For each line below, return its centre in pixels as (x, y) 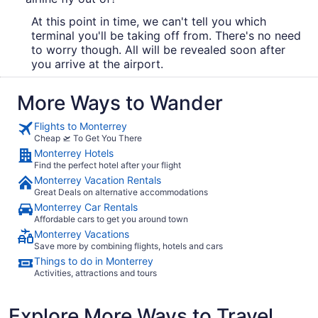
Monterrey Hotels (74, 153)
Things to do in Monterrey (94, 261)
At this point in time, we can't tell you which (149, 21)
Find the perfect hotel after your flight (108, 165)
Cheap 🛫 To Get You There (88, 138)
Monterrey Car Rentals (86, 207)
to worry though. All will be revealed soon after (158, 49)
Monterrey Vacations (82, 234)
